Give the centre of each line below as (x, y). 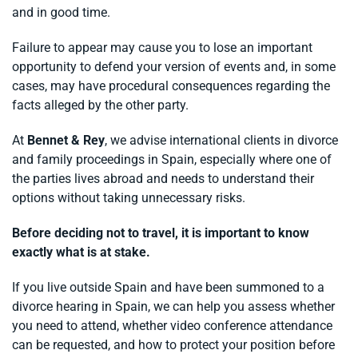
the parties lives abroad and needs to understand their (163, 179)
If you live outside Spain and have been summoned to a (168, 288)
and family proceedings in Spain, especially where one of (172, 160)
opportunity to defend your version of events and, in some (174, 67)
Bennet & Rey (66, 141)
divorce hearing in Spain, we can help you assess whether (173, 307)
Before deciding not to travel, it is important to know (161, 233)
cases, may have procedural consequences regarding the (171, 86)
